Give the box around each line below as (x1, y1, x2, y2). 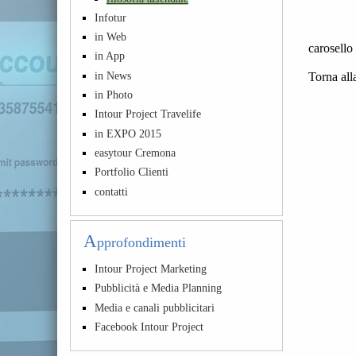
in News (95, 68, 132, 82)
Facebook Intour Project (95, 319, 204, 333)
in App (95, 49, 126, 63)
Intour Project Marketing (95, 261, 207, 275)
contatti (95, 184, 129, 198)
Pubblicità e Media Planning (95, 281, 222, 295)
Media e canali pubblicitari (95, 300, 215, 314)
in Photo (95, 88, 133, 102)
